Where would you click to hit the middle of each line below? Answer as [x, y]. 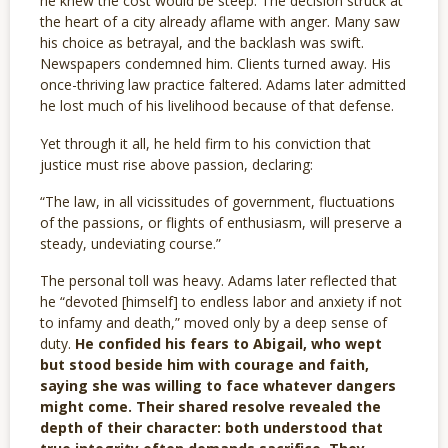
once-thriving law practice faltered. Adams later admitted [223, 85]
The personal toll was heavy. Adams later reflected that [218, 281]
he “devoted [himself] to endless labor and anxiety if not [221, 302]
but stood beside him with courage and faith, [204, 365]
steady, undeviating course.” [130, 243]
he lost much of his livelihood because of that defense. [217, 106]
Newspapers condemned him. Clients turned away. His [215, 64]
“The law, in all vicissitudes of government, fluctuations [217, 201]
